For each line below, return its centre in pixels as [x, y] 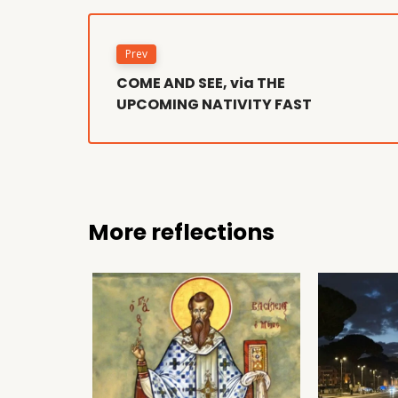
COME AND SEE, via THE [201, 84]
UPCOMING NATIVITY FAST [214, 105]
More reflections [181, 233]
